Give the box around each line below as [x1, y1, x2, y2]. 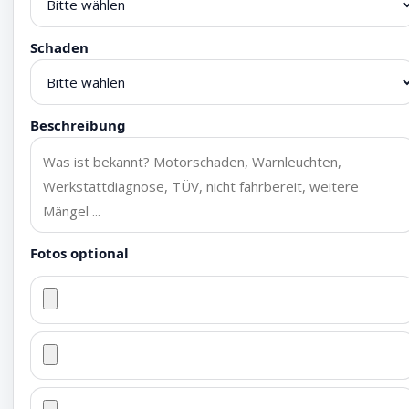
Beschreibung [30, 116, 126, 134]
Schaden [30, 38, 89, 57]
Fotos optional [30, 244, 129, 262]
